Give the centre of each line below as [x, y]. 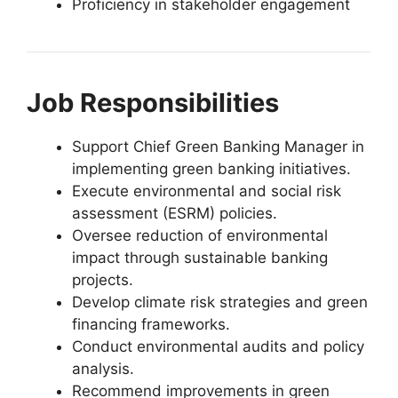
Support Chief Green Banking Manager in [218, 146]
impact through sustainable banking [200, 257]
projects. [103, 279]
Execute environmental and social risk [207, 191]
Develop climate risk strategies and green [220, 302]
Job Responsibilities [153, 102]
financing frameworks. [151, 324]
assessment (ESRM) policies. [175, 213]
